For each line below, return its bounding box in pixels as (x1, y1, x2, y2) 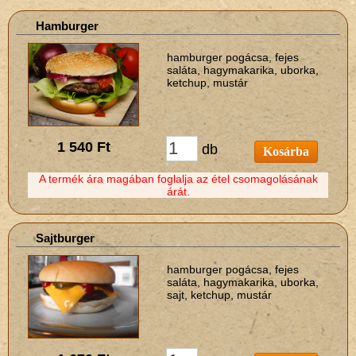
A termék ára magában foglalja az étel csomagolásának (38, 172, 318, 186)
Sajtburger (36, 231, 95, 246)
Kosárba (262, 145, 309, 159)
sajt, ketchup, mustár (167, 288, 272, 302)
